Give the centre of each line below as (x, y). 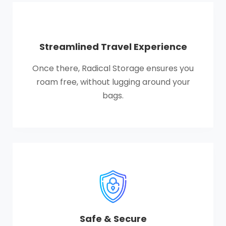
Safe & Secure (113, 218)
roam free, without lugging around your (113, 82)
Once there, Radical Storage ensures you (113, 68)
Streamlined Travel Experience (113, 47)
